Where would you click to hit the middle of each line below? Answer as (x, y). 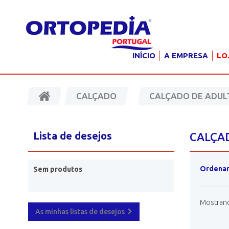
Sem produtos (58, 169)
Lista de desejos (72, 136)
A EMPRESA (186, 55)
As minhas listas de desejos (80, 212)
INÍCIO (144, 55)
